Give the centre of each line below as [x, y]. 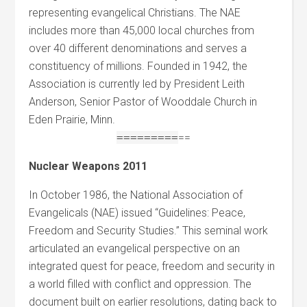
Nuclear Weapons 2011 [88, 166]
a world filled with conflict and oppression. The [140, 284]
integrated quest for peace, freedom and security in [152, 266]
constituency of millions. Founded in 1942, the [138, 66]
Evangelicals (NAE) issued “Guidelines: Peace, [137, 213]
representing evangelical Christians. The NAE [135, 13]
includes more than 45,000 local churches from [142, 30]
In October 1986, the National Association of [136, 195]
